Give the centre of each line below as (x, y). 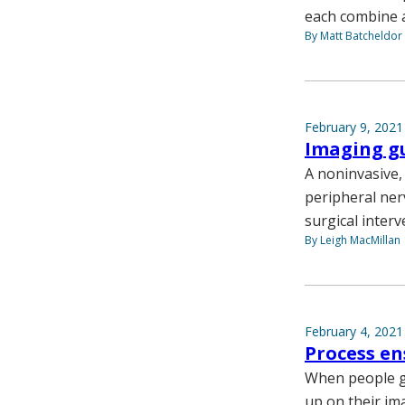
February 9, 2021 (354, 127)
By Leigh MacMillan (353, 240)
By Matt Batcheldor (353, 36)
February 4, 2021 (354, 332)
